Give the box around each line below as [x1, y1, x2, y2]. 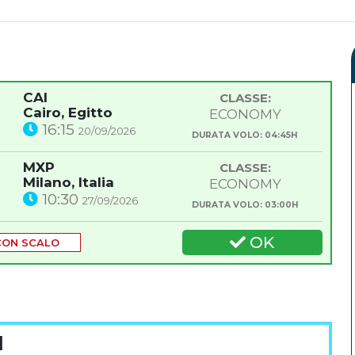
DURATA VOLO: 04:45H [192, 130, 299, 141]
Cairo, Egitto [23, 105, 113, 121]
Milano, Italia [23, 174, 115, 191]
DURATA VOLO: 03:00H [191, 200, 299, 211]
